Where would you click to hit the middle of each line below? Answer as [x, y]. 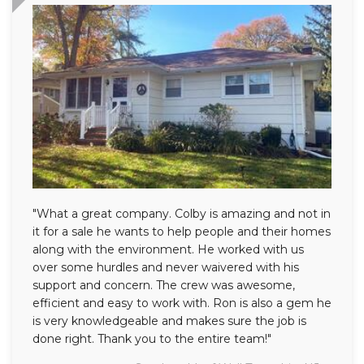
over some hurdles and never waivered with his [166, 267]
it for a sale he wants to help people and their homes [182, 231]
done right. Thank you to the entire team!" [152, 338]
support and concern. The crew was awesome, [164, 285]
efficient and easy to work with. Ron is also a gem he [182, 303]
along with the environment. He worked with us [168, 249]
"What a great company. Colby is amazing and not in [182, 213]
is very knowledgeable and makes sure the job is [169, 321]
